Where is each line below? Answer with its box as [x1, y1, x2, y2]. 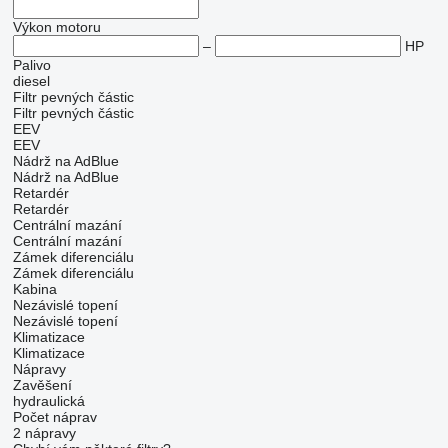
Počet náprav [12, 409, 97, 425]
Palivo [12, 57, 51, 73]
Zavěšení [12, 377, 72, 393]
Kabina [12, 281, 57, 297]
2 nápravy [12, 425, 76, 441]
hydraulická [12, 393, 85, 409]
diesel [12, 73, 50, 89]
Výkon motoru [12, 19, 101, 35]
